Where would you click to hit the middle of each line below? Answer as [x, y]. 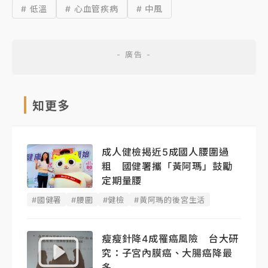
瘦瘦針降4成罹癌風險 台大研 [170, 238]
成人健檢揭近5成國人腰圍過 [165, 152]
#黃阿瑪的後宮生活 [170, 200]
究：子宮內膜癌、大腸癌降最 [167, 253]
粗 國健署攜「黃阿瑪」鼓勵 [167, 166]
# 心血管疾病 [92, 8]
